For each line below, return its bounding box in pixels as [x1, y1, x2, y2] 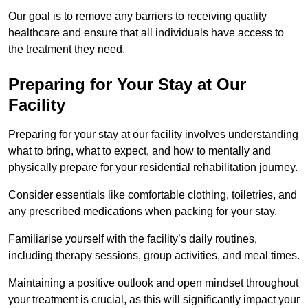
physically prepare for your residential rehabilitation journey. [8, 161, 298, 173]
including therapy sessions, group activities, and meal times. [8, 249, 300, 261]
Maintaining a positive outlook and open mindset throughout [8, 276, 298, 289]
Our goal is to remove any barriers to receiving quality [8, 10, 267, 22]
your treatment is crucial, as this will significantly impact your [8, 293, 300, 305]
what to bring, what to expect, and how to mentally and [8, 144, 271, 157]
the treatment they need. [8, 43, 125, 55]
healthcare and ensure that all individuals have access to [8, 26, 284, 38]
